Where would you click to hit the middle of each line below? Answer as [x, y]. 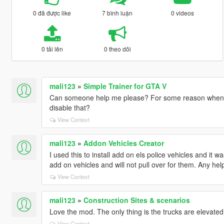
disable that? [69, 107]
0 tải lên [52, 48]
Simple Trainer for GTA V [125, 86]
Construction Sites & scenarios [136, 200]
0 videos [183, 12]
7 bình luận [117, 12]
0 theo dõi [117, 48]
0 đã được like [52, 12]
